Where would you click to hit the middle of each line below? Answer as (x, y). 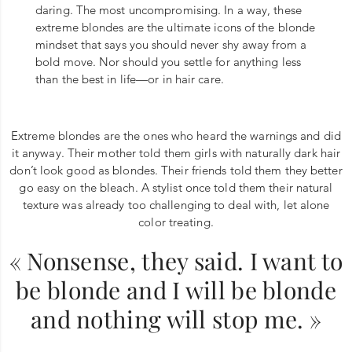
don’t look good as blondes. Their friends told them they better (176, 170)
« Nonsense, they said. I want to (176, 260)
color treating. (176, 222)
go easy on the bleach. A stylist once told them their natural (176, 187)
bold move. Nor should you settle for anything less (169, 61)
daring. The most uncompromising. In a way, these (169, 9)
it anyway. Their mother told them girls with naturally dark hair (176, 152)
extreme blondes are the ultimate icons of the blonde (176, 27)
